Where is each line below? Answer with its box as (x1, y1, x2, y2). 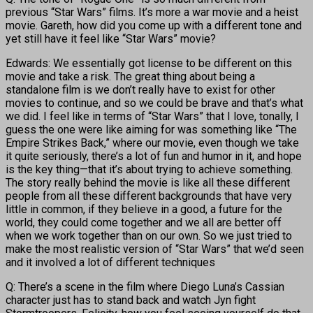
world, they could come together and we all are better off (6, 215, 282, 229)
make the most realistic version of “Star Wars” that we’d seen (6, 242, 304, 256)
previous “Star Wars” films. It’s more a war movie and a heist (6, 5, 298, 19)
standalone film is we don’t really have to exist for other (6, 82, 275, 96)
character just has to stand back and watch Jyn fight (6, 293, 256, 307)
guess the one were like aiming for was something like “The (6, 122, 297, 136)
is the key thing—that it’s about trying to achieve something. (6, 162, 293, 176)
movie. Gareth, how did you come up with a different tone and (6, 18, 302, 32)
